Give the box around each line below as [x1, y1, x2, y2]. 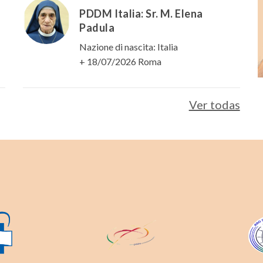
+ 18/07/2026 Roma [79, 56, 162, 68]
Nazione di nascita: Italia [79, 41, 178, 53]
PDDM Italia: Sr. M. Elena [79, 7, 203, 21]
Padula [79, 21, 115, 35]
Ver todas [188, 97, 240, 112]
